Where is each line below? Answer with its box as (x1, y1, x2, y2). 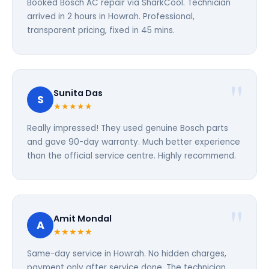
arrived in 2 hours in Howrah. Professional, (27, 11, 195, 22)
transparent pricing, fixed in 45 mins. (27, 25, 175, 36)
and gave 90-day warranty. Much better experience (27, 136, 240, 148)
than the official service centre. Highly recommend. (27, 150, 236, 162)
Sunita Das (53, 87, 103, 99)
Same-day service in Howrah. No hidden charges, (27, 248, 226, 259)
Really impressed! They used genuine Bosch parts (27, 122, 228, 134)
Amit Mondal (53, 213, 112, 225)
